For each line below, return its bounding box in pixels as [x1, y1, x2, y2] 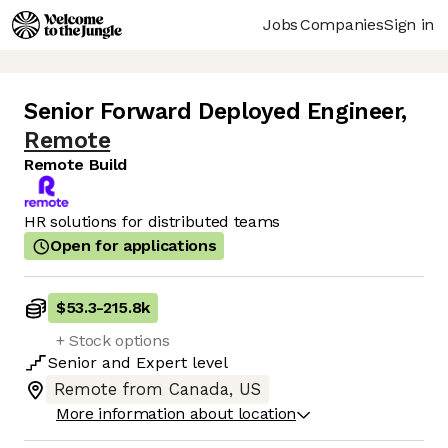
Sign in [384, 14, 434, 34]
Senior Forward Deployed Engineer [24, 98, 402, 126]
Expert [136, 353, 187, 373]
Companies [300, 14, 384, 34]
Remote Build [24, 155, 128, 175]
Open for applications [50, 236, 217, 256]
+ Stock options [56, 331, 170, 351]
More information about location [56, 404, 297, 424]
